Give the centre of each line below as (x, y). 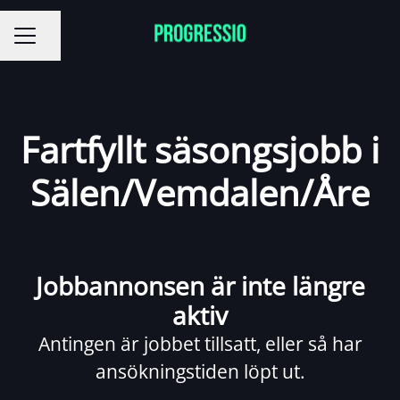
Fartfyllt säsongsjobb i (200, 150)
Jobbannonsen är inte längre (200, 286)
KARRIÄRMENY (61, 44)
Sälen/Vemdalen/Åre (200, 192)
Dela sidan (70, 44)
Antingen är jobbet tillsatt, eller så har (200, 344)
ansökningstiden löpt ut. (200, 371)
